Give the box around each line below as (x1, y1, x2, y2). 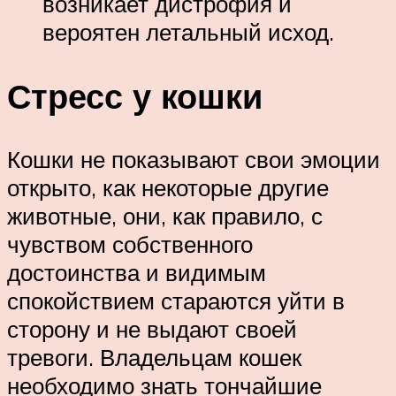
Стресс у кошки (7, 73, 263, 118)
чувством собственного (7, 230, 253, 259)
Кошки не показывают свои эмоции (7, 145, 380, 174)
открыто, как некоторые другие (7, 173, 329, 202)
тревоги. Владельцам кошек (7, 343, 301, 372)
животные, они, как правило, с (7, 202, 323, 231)
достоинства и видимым (7, 258, 266, 287)
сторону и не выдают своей (7, 315, 297, 344)
